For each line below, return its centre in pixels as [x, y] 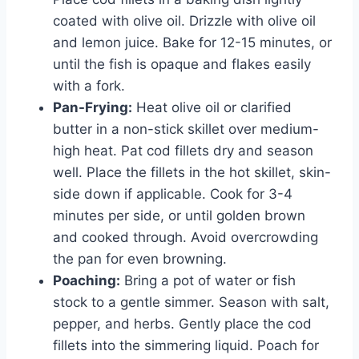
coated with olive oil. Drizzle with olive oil [184, 20]
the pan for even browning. [140, 258]
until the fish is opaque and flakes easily [182, 64]
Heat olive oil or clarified [212, 107]
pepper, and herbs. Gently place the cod [182, 323]
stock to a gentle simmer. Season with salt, [191, 302]
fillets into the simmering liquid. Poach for [186, 345]
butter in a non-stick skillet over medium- [186, 129]
